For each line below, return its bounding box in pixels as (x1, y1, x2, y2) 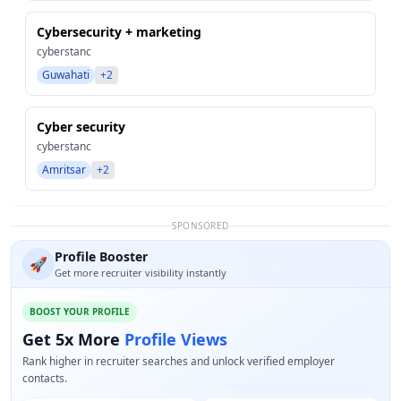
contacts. (22, 371, 67, 386)
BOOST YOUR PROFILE (30, 305, 130, 318)
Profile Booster (55, 248, 148, 265)
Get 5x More (22, 328, 124, 350)
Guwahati (42, 67, 90, 82)
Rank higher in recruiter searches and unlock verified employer (22, 354, 335, 369)
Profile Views (124, 328, 227, 350)
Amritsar (42, 162, 86, 177)
